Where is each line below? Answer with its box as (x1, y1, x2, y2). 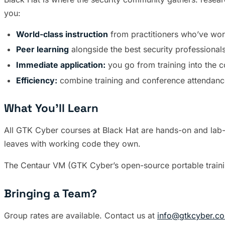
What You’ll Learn (4, 100, 98, 116)
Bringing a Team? (4, 186, 97, 201)
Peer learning (16, 44, 69, 55)
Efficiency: (16, 75, 57, 85)
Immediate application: (16, 60, 105, 70)
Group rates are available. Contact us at (4, 210, 157, 220)
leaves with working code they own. (4, 138, 141, 149)
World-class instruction (16, 29, 108, 39)
